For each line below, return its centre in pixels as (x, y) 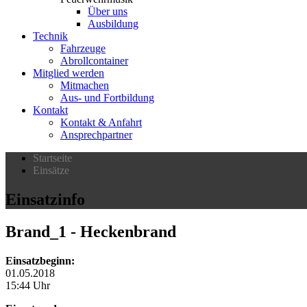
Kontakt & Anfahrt (101, 122)
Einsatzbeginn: (40, 260)
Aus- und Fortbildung (107, 98)
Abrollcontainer (94, 61)
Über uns (108, 11)
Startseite (52, 158)
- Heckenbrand (121, 231)
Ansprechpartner (96, 135)
